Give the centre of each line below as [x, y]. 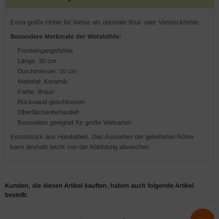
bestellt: [16, 195]
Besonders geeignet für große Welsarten [75, 122]
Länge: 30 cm [37, 61]
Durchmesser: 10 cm [47, 71]
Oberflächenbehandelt [48, 112]
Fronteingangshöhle [45, 51]
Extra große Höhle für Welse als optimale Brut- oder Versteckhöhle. [105, 22]
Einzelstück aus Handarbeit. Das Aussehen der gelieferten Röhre [102, 137]
